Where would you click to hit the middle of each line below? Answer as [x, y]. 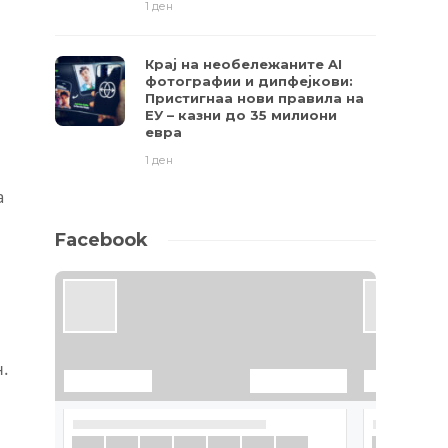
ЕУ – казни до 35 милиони [241, 115]
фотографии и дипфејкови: [249, 81]
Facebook [102, 240]
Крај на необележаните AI [244, 64]
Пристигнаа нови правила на [255, 98]
